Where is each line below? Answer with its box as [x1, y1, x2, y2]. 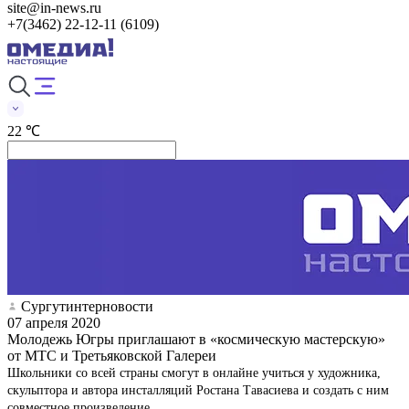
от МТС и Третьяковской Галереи [7, 347, 216, 363]
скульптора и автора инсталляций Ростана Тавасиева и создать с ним [7, 383, 389, 397]
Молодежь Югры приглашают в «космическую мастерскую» [7, 330, 385, 347]
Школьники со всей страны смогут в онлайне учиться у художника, [7, 365, 381, 380]
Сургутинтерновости [21, 298, 153, 314]
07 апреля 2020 [7, 314, 100, 330]
